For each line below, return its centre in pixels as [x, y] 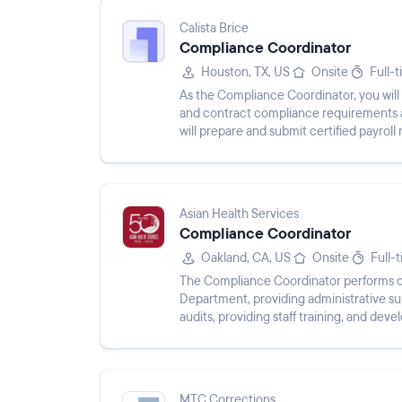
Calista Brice [214, 28]
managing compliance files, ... [260, 335]
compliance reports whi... [249, 149]
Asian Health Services [239, 214]
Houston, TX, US [245, 72]
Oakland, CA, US [246, 258]
